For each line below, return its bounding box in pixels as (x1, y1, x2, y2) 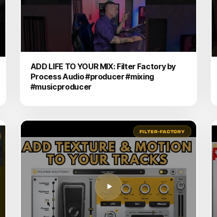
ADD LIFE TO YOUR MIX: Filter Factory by (30, 61, 176, 71)
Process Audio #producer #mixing (30, 71, 154, 81)
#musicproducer (30, 81, 92, 92)
